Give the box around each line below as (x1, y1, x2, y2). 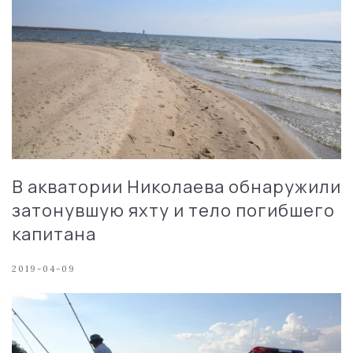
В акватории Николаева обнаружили (12, 174, 341, 199)
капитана (12, 221, 96, 246)
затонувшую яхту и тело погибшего (12, 198, 335, 222)
